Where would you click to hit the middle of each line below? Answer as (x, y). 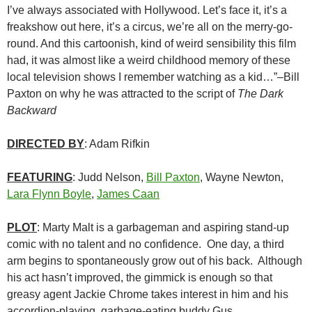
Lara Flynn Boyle (49, 194)
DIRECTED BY (46, 144)
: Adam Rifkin (117, 144)
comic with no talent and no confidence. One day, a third (146, 244)
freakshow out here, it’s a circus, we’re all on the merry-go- (150, 27)
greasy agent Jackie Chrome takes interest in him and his (148, 295)
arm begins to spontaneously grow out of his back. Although (155, 261)
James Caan (128, 194)
